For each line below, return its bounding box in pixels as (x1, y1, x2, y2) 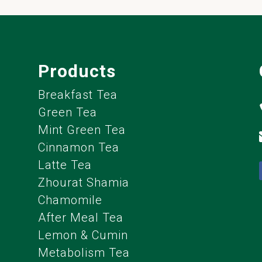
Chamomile (37, 192, 102, 207)
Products (37, 60, 116, 81)
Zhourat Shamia (37, 175, 129, 189)
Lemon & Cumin (37, 227, 128, 242)
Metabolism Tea (37, 245, 130, 260)
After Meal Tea (37, 210, 123, 225)
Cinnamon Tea (37, 140, 119, 154)
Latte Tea (37, 157, 92, 172)
